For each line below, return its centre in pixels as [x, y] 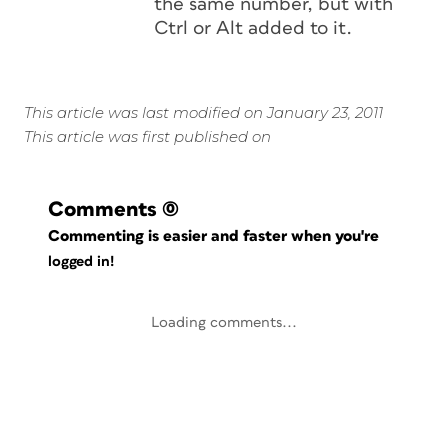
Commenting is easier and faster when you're [216, 236]
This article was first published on [147, 136]
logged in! [81, 262]
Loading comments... [224, 322]
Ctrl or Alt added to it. [253, 28]
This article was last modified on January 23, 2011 [203, 112]
